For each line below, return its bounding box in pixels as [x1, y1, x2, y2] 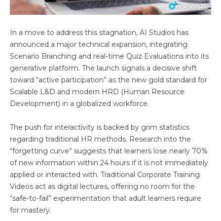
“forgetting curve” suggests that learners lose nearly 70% [10, 146, 208, 155]
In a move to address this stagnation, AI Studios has [10, 28, 188, 37]
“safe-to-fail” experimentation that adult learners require [10, 193, 201, 203]
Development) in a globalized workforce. [10, 99, 149, 108]
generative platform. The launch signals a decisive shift [10, 63, 197, 73]
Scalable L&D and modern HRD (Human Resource [10, 87, 184, 96]
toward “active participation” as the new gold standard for [10, 75, 207, 84]
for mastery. [10, 205, 51, 215]
